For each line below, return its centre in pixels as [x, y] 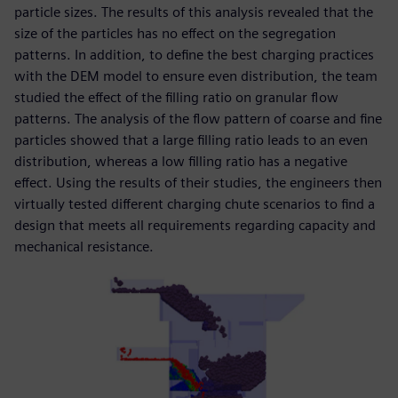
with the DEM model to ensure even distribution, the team [196, 76]
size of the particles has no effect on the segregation [175, 34]
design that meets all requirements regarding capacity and [195, 226]
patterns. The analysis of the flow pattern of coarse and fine [198, 119]
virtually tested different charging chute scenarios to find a [195, 204]
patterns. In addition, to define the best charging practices [194, 55]
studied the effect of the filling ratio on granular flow [176, 98]
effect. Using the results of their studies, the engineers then [198, 183]
